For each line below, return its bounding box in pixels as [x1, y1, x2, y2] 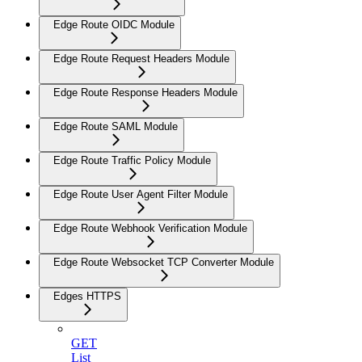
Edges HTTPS [53, 289, 121, 302]
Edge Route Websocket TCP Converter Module [53, 255, 274, 268]
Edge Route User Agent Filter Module [53, 187, 228, 200]
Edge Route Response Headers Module [53, 86, 238, 99]
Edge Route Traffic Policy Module [53, 154, 211, 166]
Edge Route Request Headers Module [53, 52, 229, 65]
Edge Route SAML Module [53, 120, 178, 133]
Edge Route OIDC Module [53, 18, 175, 31]
